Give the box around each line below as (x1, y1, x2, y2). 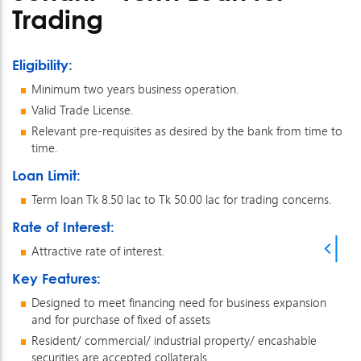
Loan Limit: (12, 168, 81, 184)
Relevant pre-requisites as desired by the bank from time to (31, 122, 342, 140)
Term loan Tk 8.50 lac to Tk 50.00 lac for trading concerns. (31, 190, 331, 209)
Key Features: (12, 271, 101, 287)
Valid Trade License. (31, 101, 133, 119)
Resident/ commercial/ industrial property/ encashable (31, 331, 317, 350)
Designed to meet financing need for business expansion (31, 293, 326, 312)
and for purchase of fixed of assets (31, 310, 210, 329)
